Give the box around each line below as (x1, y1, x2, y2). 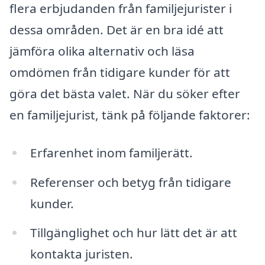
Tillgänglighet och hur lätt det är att (30, 224, 237, 241)
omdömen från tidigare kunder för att (9, 64, 230, 81)
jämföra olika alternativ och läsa (9, 43, 195, 60)
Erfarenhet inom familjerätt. (30, 144, 193, 161)
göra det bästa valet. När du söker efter (9, 85, 240, 102)
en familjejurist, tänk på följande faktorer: (9, 106, 250, 124)
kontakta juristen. (30, 245, 133, 263)
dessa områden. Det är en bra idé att (9, 21, 224, 38)
